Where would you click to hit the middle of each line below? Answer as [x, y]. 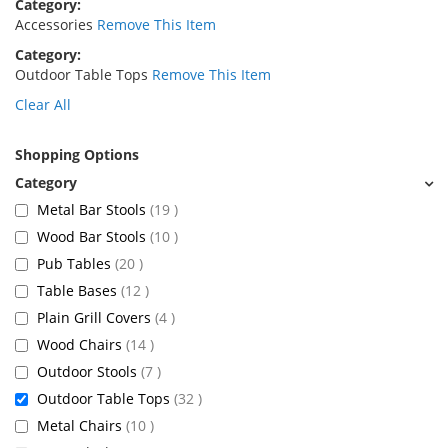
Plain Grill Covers [96, 317]
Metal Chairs [81, 425]
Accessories [54, 24]
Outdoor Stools [89, 371]
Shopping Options [77, 154]
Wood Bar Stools [93, 236]
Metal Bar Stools [93, 209]
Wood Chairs [81, 344]
